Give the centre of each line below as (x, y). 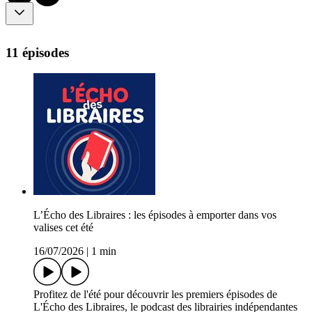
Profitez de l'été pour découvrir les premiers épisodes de (155, 295)
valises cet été (63, 228)
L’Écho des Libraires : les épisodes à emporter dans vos (155, 215)
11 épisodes (37, 52)
